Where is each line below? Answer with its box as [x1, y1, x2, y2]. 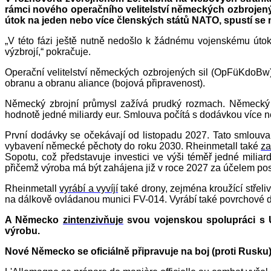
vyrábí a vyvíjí [59, 183, 119, 194]
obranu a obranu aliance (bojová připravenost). [5, 78, 205, 89]
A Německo [5, 215, 63, 226]
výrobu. [5, 226, 40, 237]
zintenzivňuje [62, 215, 123, 226]
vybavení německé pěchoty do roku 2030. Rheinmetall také [5, 141, 261, 152]
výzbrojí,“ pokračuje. [5, 47, 91, 57]
